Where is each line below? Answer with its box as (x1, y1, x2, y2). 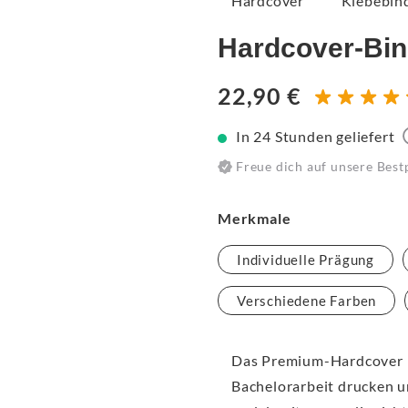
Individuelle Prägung (237, 251, 374, 269)
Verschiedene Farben (237, 292, 377, 310)
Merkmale (218, 209, 291, 228)
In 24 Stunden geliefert (236, 127, 395, 145)
